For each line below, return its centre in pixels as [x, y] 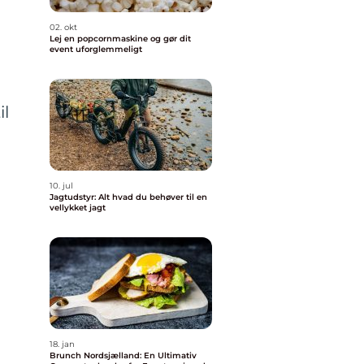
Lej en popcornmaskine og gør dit [120, 39]
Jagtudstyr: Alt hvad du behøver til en [128, 197]
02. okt [63, 27]
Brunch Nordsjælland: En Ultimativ [123, 355]
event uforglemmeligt [96, 49]
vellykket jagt [78, 208]
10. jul [61, 186]
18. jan [62, 344]
